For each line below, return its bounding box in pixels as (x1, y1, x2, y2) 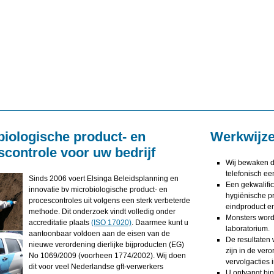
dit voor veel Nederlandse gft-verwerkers (28, 262, 163, 271)
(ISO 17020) (91, 218, 131, 227)
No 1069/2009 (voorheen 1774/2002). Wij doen (28, 251, 186, 260)
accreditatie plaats (28, 218, 91, 227)
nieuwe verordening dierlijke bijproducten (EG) (28, 240, 184, 249)
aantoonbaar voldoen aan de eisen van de (28, 229, 170, 238)
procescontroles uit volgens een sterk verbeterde (28, 196, 190, 205)
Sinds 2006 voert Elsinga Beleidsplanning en (28, 174, 179, 183)
